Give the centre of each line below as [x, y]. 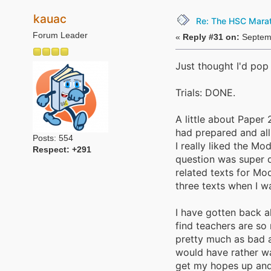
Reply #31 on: [211, 37]
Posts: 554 [53, 139]
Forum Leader [60, 36]
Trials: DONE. [205, 92]
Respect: [52, 150]
